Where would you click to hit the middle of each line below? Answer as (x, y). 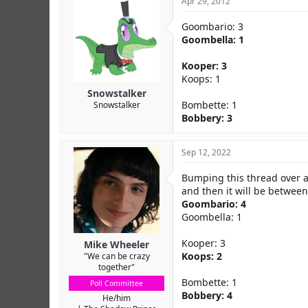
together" (117, 267)
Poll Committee (117, 283)
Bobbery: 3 (207, 118)
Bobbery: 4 (207, 295)
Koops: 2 (202, 256)
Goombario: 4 (214, 204)
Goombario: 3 (212, 26)
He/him (117, 298)
